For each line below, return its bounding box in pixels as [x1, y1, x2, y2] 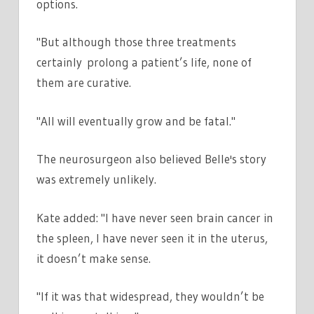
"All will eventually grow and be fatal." [36, 113, 235, 128]
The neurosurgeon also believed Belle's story [36, 151, 266, 167]
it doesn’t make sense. [36, 250, 151, 266]
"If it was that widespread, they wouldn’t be [36, 289, 264, 304]
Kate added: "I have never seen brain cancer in [36, 210, 273, 225]
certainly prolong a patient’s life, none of [36, 55, 252, 70]
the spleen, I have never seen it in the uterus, [36, 230, 268, 245]
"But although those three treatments [36, 34, 236, 50]
